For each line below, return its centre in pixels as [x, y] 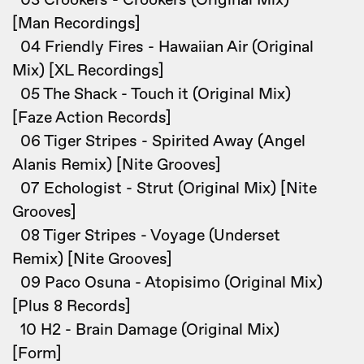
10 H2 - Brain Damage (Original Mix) [146, 330]
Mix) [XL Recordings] [88, 71]
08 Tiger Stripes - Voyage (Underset [146, 236]
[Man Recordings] [76, 24]
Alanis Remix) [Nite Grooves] [117, 165]
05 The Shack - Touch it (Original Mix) [152, 94]
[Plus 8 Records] [71, 306]
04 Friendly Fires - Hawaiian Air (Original [163, 47]
